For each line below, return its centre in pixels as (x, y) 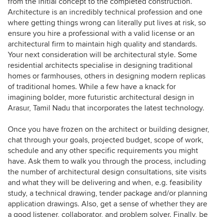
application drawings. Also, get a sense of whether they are (108, 204)
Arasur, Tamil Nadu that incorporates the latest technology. (106, 108)
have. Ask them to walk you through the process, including (107, 161)
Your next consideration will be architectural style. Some (102, 54)
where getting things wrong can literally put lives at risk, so (107, 23)
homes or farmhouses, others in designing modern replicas (107, 76)
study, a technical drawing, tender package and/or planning (108, 193)
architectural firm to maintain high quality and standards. (102, 44)
